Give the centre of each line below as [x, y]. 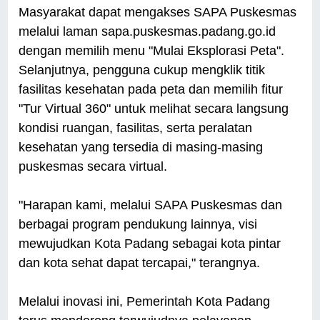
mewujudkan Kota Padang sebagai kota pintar [150, 244]
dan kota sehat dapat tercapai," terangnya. [141, 263]
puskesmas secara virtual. [93, 167]
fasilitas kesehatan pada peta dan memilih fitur [151, 90]
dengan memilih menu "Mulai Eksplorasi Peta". [152, 51]
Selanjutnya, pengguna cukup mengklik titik [142, 70]
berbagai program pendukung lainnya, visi [138, 225]
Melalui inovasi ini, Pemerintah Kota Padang [145, 302]
